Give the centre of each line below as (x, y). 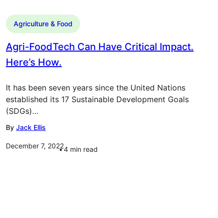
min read (84, 149)
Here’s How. (34, 62)
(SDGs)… (22, 111)
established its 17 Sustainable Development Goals (97, 99)
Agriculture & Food (43, 24)
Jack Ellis (31, 127)
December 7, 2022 (35, 146)
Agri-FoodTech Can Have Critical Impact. (100, 47)
